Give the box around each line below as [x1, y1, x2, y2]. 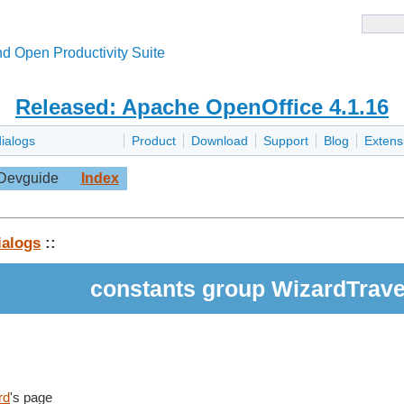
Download [191, 133, 248, 149]
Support [263, 133, 308, 149]
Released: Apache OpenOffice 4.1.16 [15, 95, 389, 119]
